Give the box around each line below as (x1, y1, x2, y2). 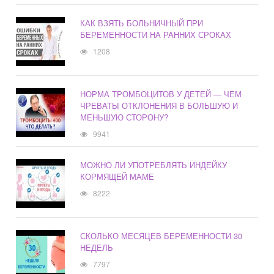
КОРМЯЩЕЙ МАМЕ (80, 171, 155, 183)
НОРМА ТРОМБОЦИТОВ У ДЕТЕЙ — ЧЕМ (80, 88, 242, 100)
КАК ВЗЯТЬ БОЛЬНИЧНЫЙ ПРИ (80, 17, 204, 29)
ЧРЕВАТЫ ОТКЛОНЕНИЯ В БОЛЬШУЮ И (80, 100, 239, 112)
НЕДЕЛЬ (80, 242, 114, 254)
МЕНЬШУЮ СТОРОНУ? (80, 111, 169, 124)
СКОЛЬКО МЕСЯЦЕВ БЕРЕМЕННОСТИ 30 (80, 230, 243, 242)
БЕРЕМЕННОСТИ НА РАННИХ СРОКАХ (80, 29, 232, 41)
